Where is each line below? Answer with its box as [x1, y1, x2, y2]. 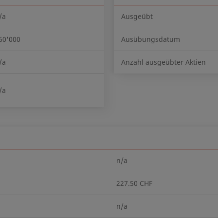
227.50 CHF [116, 179, 152, 188]
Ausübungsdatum [121, 35, 180, 44]
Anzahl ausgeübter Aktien [121, 57, 206, 67]
